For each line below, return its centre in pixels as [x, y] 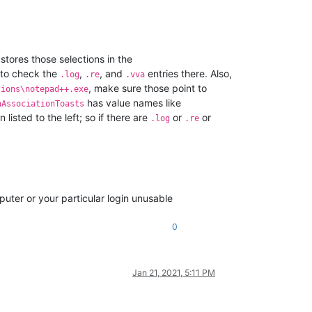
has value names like [133, 103]
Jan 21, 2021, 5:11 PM [174, 273]
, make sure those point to [148, 88]
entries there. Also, [188, 74]
